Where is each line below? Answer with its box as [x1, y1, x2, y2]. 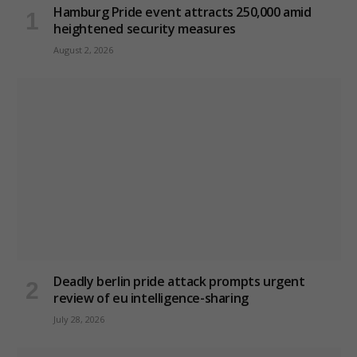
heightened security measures [53, 20, 236, 38]
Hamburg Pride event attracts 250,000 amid [53, 3, 312, 22]
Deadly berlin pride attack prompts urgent [53, 273, 305, 291]
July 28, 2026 [53, 313, 104, 326]
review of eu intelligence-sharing [53, 289, 249, 308]
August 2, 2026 [53, 44, 113, 57]
